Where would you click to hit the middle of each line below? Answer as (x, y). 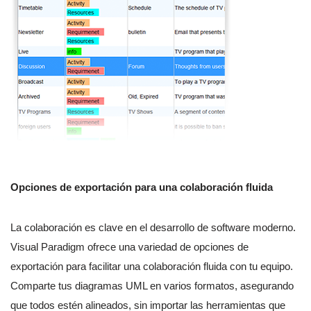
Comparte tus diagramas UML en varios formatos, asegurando (152, 286)
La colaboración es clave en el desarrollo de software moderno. (153, 228)
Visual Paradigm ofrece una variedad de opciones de (129, 247)
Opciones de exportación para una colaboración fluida (142, 187)
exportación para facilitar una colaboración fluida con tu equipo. (152, 267)
